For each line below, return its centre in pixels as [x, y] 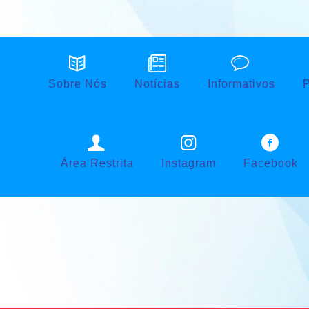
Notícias [157, 84]
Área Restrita [97, 163]
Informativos [241, 84]
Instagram [188, 163]
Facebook [270, 163]
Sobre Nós [77, 84]
